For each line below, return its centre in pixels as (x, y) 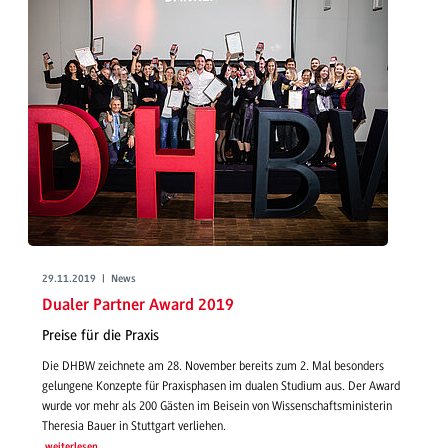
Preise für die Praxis (100, 335)
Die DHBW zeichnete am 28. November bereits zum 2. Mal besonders (213, 366)
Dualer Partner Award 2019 (138, 306)
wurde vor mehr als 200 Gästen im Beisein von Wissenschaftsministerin (217, 406)
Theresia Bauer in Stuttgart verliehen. (134, 426)
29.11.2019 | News (89, 280)
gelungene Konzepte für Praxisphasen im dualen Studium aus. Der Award (221, 386)
